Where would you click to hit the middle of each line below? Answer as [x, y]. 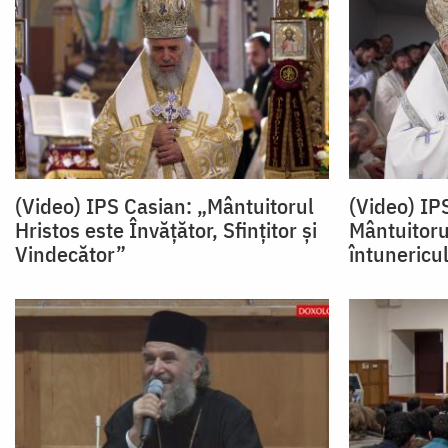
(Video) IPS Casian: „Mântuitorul [164, 205]
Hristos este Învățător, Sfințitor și [166, 229]
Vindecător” [70, 253]
